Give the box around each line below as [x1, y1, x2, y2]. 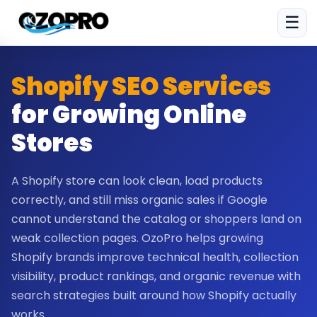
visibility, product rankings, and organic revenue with [11, 268, 301, 284]
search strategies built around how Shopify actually [11, 287, 296, 304]
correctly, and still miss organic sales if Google [11, 192, 267, 208]
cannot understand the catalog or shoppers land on [11, 211, 301, 227]
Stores [11, 126, 93, 160]
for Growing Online [11, 98, 246, 132]
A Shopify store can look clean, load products [11, 173, 263, 189]
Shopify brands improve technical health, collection [11, 249, 299, 265]
